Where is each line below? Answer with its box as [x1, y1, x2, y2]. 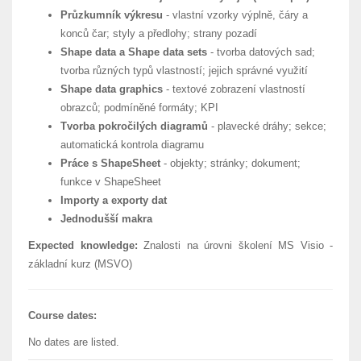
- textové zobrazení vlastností [163, 83, 305, 95]
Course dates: [28, 309, 97, 322]
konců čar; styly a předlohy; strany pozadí [60, 27, 257, 39]
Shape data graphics [60, 83, 163, 95]
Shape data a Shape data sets [60, 46, 207, 58]
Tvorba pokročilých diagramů [60, 120, 208, 132]
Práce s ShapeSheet [60, 157, 160, 169]
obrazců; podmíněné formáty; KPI [60, 102, 218, 114]
